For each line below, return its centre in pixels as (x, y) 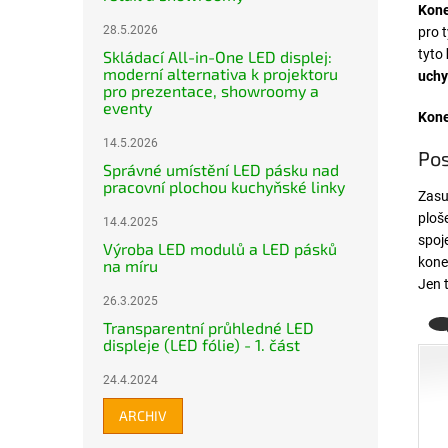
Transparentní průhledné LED (208, 327)
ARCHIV (143, 415)
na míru (130, 265)
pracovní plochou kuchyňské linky (224, 186)
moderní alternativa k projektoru (220, 73)
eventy (127, 107)
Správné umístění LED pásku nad (221, 169)
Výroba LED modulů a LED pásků (220, 248)
